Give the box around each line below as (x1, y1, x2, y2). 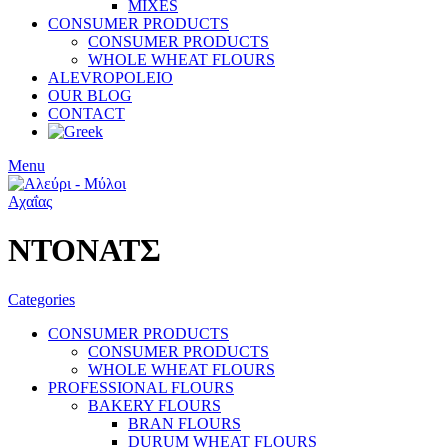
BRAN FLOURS (128, 414, 241, 432)
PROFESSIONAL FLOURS (48, 378, 234, 396)
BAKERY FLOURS (88, 396, 221, 414)
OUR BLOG (48, 87, 132, 104)
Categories (8, 290, 75, 308)
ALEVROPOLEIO (48, 69, 173, 86)
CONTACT (48, 105, 125, 122)
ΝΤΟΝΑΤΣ (8, 232, 161, 269)
